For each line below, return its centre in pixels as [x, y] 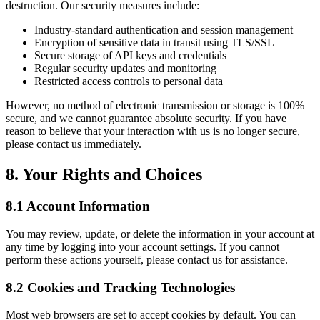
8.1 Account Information [78, 206]
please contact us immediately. [74, 144]
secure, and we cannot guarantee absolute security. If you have [146, 119]
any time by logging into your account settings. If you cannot [142, 246]
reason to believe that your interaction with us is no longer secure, [153, 131]
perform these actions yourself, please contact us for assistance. [147, 259]
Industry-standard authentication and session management [164, 30]
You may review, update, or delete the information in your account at [160, 234]
